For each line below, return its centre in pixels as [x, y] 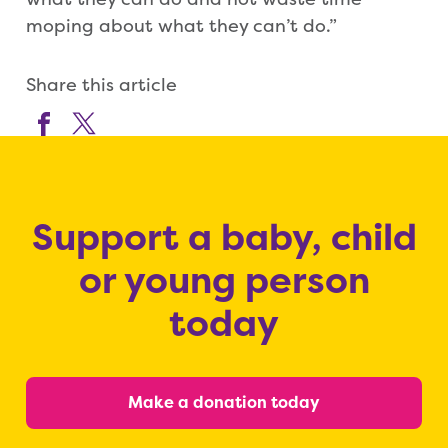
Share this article [101, 85]
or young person [224, 281]
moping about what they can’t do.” [181, 26]
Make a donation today [224, 403]
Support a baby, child [224, 238]
